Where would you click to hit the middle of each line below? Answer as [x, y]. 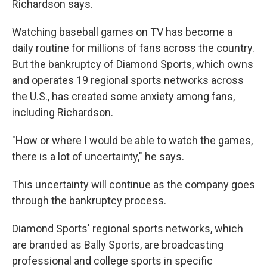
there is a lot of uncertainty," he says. [98, 156]
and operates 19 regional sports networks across [128, 80]
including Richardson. [63, 112]
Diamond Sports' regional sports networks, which [128, 228]
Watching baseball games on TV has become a [122, 32]
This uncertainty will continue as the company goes [133, 184]
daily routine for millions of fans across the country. [133, 48]
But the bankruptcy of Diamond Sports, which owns [133, 64]
